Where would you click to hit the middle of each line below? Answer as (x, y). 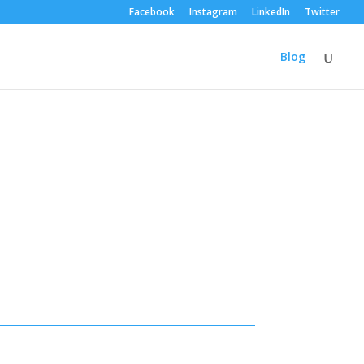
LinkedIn (271, 12)
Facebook (152, 12)
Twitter (322, 12)
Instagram (213, 12)
